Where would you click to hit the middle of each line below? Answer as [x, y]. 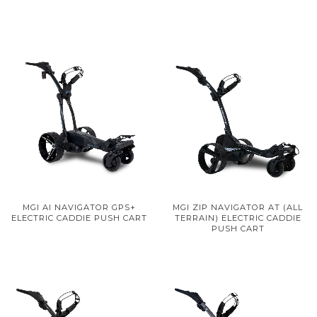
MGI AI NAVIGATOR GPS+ [79, 207]
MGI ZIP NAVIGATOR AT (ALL [238, 207]
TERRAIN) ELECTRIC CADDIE [238, 218]
